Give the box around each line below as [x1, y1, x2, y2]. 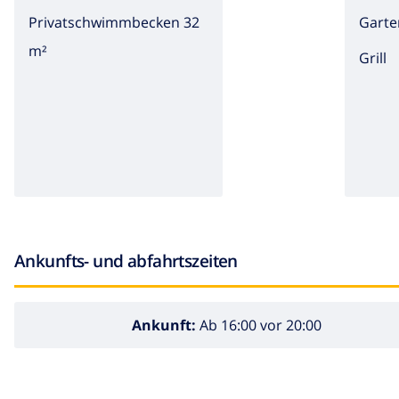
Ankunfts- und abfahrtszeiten [14, 248, 238, 273]
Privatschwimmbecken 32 [28, 12, 199, 32]
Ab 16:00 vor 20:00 [195, 315, 322, 336]
